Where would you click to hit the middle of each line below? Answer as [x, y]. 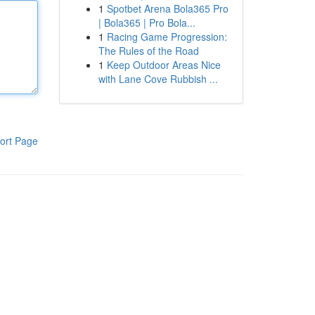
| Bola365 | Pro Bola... [147, 22]
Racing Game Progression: [167, 37]
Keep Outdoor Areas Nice [163, 65]
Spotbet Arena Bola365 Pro [167, 8]
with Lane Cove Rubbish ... [158, 79]
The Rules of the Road [148, 51]
